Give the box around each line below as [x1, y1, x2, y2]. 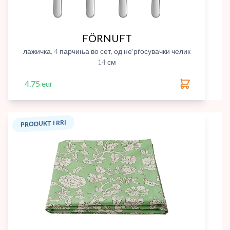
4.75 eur [25, 79, 53, 88]
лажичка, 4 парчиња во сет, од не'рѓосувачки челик [23, 47, 190, 55]
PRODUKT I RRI [21, 118, 66, 129]
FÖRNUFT [82, 32, 132, 44]
